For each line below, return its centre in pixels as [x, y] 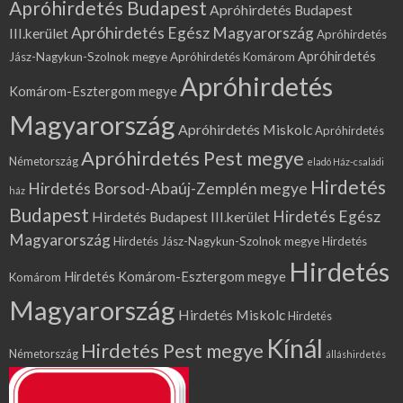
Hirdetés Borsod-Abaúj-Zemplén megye [168, 189]
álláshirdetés [356, 354]
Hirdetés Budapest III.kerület [181, 217]
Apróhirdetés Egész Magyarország [193, 33]
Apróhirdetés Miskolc [245, 130]
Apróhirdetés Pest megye [193, 158]
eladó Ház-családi [345, 162]
